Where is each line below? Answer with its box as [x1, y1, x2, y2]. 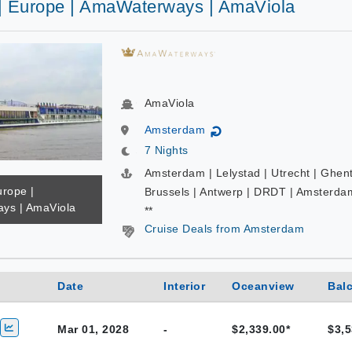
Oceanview [232, 280, 295, 292]
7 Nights [144, 144, 189, 156]
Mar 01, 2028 [57, 323, 129, 335]
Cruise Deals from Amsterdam [144, 222, 304, 235]
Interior [163, 280, 205, 292]
